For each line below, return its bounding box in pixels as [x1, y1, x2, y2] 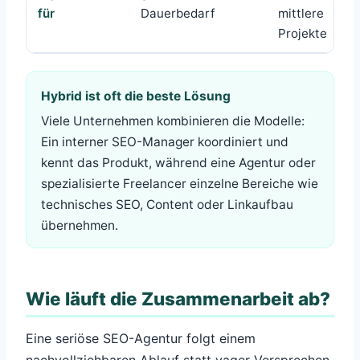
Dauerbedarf [141, 5, 215, 21]
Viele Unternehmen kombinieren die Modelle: [41, 113, 305, 129]
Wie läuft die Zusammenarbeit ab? [26, 288, 330, 310]
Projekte [278, 25, 327, 41]
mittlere [278, 5, 324, 21]
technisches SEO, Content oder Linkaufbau [41, 197, 293, 213]
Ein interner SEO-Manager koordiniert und [41, 134, 288, 150]
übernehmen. [41, 218, 118, 234]
